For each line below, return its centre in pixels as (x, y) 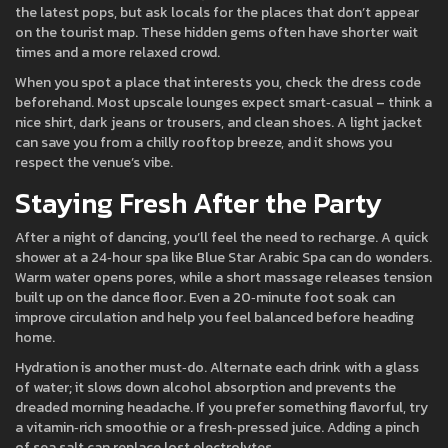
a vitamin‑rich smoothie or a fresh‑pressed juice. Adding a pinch (217, 427)
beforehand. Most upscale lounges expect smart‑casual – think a (223, 102)
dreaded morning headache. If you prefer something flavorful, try (221, 407)
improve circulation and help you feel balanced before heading (214, 317)
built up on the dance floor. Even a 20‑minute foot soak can (205, 297)
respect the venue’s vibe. (94, 162)
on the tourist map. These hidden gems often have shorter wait (216, 32)
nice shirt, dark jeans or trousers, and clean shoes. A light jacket (218, 122)
